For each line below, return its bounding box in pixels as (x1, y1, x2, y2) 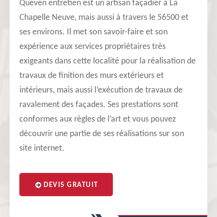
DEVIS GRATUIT (44, 182, 98, 189)
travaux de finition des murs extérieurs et (19, 71, 164, 80)
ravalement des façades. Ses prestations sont (19, 100, 178, 109)
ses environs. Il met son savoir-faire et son (19, 28, 168, 37)
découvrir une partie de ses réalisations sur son (19, 129, 184, 139)
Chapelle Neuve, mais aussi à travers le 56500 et (19, 13, 188, 22)
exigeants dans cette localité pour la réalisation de (19, 57, 196, 66)
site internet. (19, 144, 64, 153)
